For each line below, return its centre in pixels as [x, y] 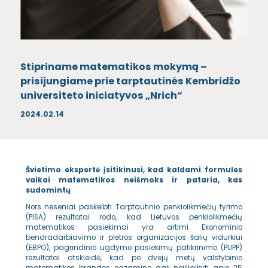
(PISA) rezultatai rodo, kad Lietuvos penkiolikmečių [134, 217]
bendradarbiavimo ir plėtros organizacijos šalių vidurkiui [134, 238]
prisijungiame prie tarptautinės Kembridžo [130, 81]
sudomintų [48, 190]
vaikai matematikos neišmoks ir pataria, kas [134, 180]
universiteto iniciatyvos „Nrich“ [101, 95]
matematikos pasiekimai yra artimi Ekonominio [134, 228]
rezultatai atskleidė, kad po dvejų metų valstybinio [134, 258]
